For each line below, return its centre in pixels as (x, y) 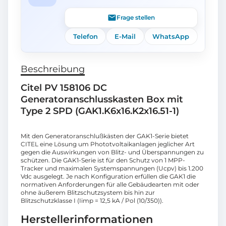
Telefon (85, 36)
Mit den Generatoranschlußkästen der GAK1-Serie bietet (105, 136)
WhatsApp (171, 36)
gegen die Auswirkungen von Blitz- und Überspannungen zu (112, 152)
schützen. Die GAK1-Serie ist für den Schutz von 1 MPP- (103, 160)
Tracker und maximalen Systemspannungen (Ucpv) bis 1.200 (112, 168)
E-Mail (125, 36)
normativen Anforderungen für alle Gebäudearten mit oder (110, 184)
